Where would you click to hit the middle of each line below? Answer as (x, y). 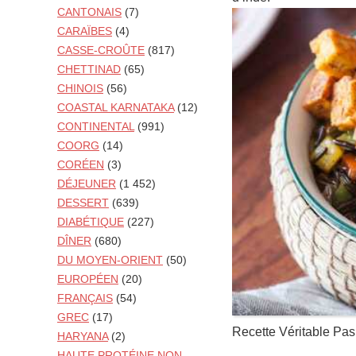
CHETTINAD (89, 70)
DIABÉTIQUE (91, 222)
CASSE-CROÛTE (101, 50)
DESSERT (83, 203)
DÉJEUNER (87, 184)
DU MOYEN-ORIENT (110, 260)
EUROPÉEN (88, 279)
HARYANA (83, 337)
